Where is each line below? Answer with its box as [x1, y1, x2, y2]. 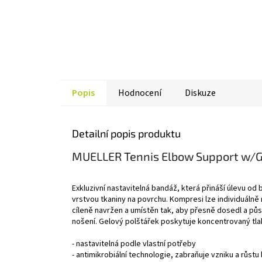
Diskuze [185, 86, 216, 99]
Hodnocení [118, 86, 161, 99]
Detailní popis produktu [72, 126, 181, 140]
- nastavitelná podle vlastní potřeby [72, 238, 196, 250]
